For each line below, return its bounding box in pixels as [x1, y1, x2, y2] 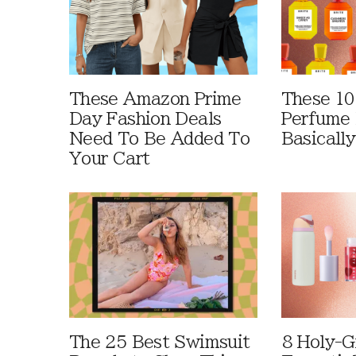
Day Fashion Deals [69, 110, 222, 127]
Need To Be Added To [69, 130, 250, 147]
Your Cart [69, 149, 150, 167]
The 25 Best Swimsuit [69, 334, 250, 351]
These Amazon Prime [69, 90, 242, 107]
